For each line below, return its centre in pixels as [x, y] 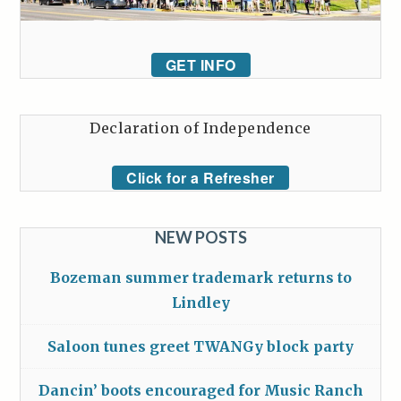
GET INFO [200, 64]
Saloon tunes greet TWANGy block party [200, 346]
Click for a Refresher [200, 177]
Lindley [200, 302]
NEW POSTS [200, 237]
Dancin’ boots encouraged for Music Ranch [200, 390]
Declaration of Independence [200, 128]
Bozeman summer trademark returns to [200, 277]
